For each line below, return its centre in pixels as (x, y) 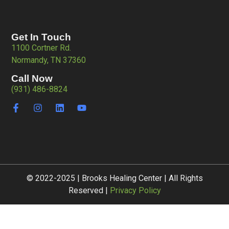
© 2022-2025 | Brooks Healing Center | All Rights (114, 178)
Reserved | (89, 191)
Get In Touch (41, 37)
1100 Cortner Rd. (41, 48)
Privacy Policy (135, 191)
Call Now (32, 79)
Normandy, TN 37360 (49, 60)
